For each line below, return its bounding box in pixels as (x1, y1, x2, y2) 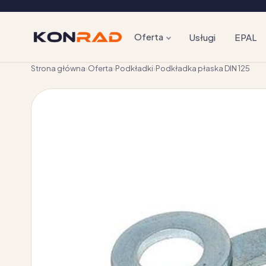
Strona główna (31, 64, 85, 73)
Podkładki (115, 64, 153, 73)
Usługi (189, 31, 216, 43)
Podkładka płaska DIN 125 (156, 64, 250, 73)
